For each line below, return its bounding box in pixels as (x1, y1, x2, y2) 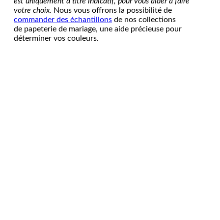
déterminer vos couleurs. (14, 34, 103, 42)
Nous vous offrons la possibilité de (52, 6, 172, 14)
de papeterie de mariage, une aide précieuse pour (14, 25, 182, 33)
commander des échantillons (14, 15, 112, 24)
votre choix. (14, 6, 52, 14)
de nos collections (112, 15, 176, 24)
